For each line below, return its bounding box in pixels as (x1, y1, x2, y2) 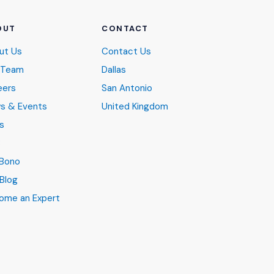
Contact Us (102, 45, 151, 57)
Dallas (102, 64, 126, 76)
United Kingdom (102, 100, 168, 113)
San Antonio (102, 82, 152, 94)
